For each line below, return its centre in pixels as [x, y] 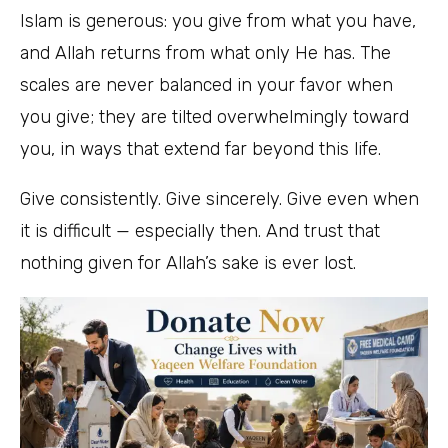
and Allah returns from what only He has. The [205, 52]
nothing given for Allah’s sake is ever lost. [188, 262]
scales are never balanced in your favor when [206, 84]
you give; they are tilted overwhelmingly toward [214, 116]
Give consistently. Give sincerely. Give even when [219, 198]
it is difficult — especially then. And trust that [200, 230]
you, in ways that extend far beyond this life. [200, 148]
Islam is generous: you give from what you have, [218, 20]
